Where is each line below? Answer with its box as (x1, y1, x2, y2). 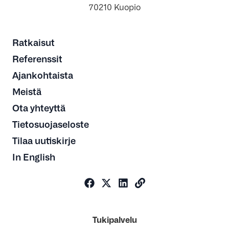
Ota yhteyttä (12, 101, 65, 113)
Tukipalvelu (92, 214, 137, 224)
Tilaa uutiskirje (12, 134, 76, 146)
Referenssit (12, 52, 62, 64)
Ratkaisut (12, 36, 55, 48)
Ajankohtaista (12, 68, 73, 80)
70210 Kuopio (88, 1, 141, 12)
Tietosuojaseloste (12, 118, 89, 129)
